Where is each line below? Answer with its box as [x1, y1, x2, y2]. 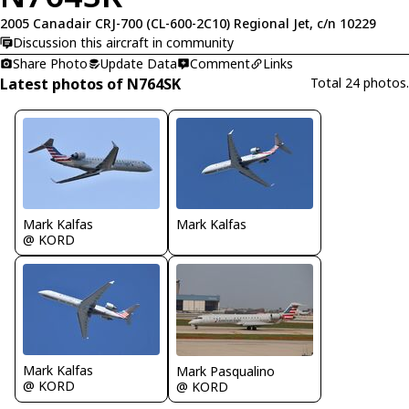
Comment [190, 54, 250, 72]
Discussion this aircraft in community [13, 34, 234, 51]
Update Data [100, 54, 177, 72]
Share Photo [13, 54, 88, 72]
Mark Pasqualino [176, 362, 275, 380]
